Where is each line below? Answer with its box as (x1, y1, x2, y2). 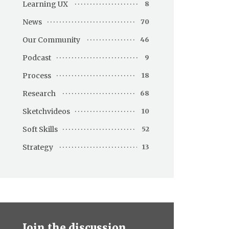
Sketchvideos (22, 106, 70, 116)
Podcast (22, 53, 51, 62)
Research (22, 88, 56, 98)
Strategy (22, 142, 53, 152)
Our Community (22, 35, 80, 44)
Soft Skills (22, 124, 58, 134)
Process (22, 71, 51, 80)
